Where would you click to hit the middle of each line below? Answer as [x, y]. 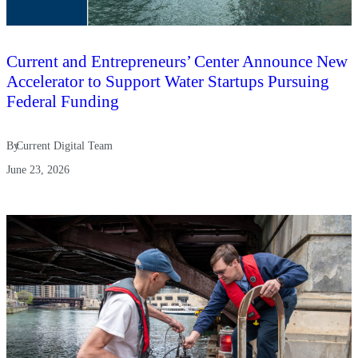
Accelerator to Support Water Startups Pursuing [168, 82]
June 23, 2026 [38, 170]
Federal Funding [63, 102]
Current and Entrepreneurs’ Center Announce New [177, 62]
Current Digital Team [64, 146]
